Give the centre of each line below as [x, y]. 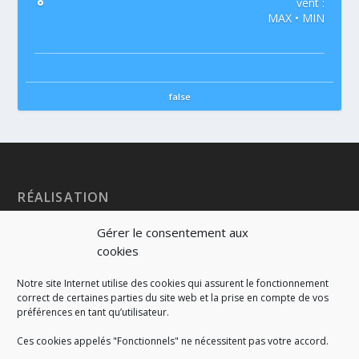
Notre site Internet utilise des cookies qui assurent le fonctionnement [173, 284]
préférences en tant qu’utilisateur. [93, 313]
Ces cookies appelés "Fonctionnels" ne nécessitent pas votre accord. [173, 341]
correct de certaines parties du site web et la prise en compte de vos [173, 298]
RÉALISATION [64, 198]
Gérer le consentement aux [173, 233]
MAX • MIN [296, 18]
